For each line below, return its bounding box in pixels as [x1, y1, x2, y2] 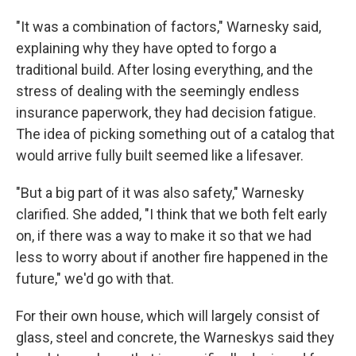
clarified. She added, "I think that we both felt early [16, 206, 327, 222]
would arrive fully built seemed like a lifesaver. [16, 147, 304, 164]
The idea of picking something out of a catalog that [16, 126, 335, 142]
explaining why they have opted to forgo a [16, 40, 277, 56]
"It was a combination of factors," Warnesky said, [16, 18, 321, 35]
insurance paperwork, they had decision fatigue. [16, 104, 316, 121]
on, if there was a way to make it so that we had [16, 227, 311, 244]
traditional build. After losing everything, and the [16, 61, 313, 78]
